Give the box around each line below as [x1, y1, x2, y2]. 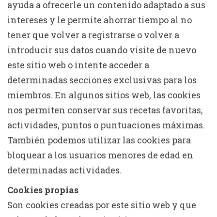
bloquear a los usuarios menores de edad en [7, 149, 193, 161]
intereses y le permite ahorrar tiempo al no [7, 14, 192, 26]
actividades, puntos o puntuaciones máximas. [7, 119, 205, 131]
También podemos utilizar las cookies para [7, 134, 191, 146]
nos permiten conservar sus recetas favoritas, [7, 104, 203, 116]
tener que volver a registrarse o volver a [7, 29, 179, 41]
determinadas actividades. [7, 164, 122, 176]
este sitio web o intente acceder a [7, 59, 149, 71]
